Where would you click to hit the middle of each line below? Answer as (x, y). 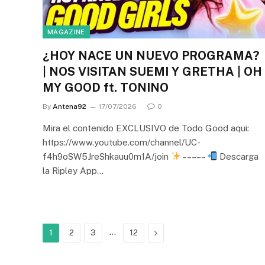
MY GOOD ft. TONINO (106, 87)
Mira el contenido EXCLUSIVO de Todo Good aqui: (146, 128)
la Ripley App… (73, 170)
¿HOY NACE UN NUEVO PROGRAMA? (151, 55)
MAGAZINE (66, 32)
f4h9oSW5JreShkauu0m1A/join (107, 156)
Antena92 (70, 106)
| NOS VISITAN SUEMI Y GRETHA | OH (152, 71)
